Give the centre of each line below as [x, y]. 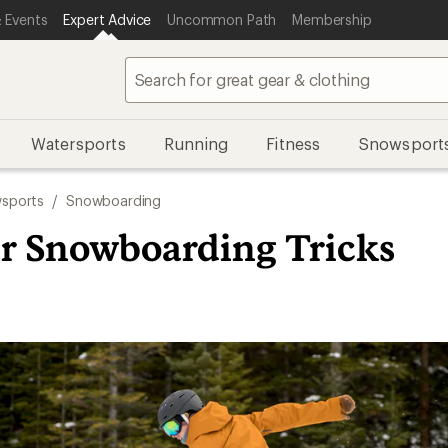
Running [196, 143]
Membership [332, 19]
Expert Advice [107, 19]
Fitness [293, 143]
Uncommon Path [222, 19]
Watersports [78, 143]
